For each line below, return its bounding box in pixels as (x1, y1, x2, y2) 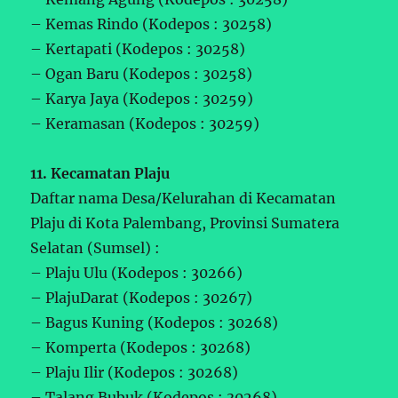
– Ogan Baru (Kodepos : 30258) (30, 64, 253, 83)
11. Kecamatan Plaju (30, 163, 171, 182)
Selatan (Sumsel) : (30, 238, 161, 257)
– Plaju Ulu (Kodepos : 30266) (30, 263, 243, 282)
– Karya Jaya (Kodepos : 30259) (30, 89, 254, 107)
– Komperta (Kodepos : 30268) (30, 338, 251, 356)
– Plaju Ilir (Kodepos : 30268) (30, 362, 239, 381)
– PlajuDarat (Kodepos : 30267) (30, 288, 253, 306)
